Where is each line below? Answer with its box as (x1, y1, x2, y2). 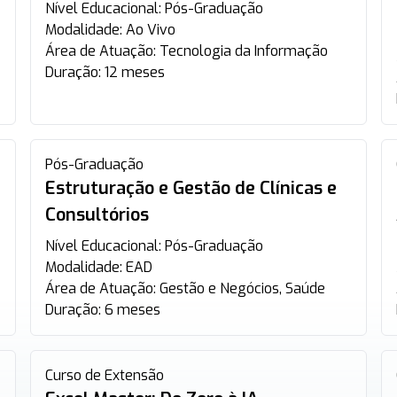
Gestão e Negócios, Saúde (160, 279, 326, 298)
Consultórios (45, 203, 150, 227)
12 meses (105, 63, 166, 82)
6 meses (105, 300, 161, 319)
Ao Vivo (126, 20, 176, 39)
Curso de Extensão (45, 366, 165, 385)
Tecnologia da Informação (160, 42, 329, 60)
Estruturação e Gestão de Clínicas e (45, 176, 338, 200)
